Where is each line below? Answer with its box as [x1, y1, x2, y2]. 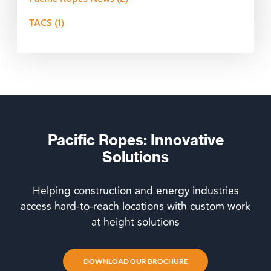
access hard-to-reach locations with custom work [21, 198, 250, 215]
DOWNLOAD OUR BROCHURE [83, 256, 188, 266]
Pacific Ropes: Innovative [47, 130, 224, 149]
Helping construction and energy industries [32, 182, 239, 199]
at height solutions [91, 214, 180, 230]
